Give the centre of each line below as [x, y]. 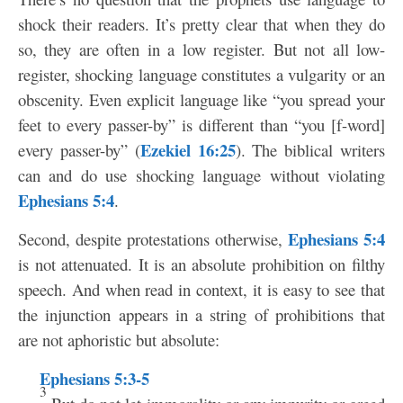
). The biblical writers [310, 150]
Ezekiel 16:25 [188, 150]
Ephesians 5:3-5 [94, 378]
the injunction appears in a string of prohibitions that [201, 314]
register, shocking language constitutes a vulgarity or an [201, 74]
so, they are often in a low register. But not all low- [201, 49]
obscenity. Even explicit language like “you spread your [201, 99]
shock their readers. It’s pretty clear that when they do [201, 24]
